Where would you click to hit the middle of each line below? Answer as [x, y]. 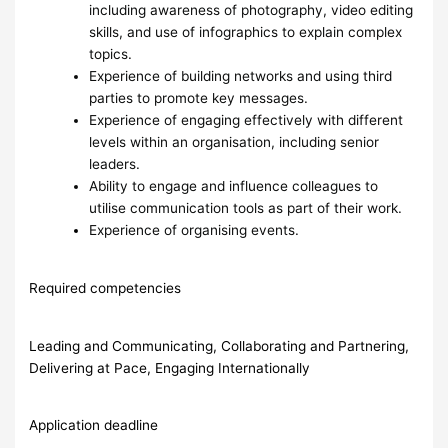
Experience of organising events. [194, 230]
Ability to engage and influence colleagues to [234, 186]
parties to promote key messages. [199, 98]
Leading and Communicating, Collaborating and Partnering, [219, 345]
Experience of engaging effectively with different [246, 120]
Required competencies [105, 288]
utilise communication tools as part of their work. [246, 208]
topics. [113, 54]
